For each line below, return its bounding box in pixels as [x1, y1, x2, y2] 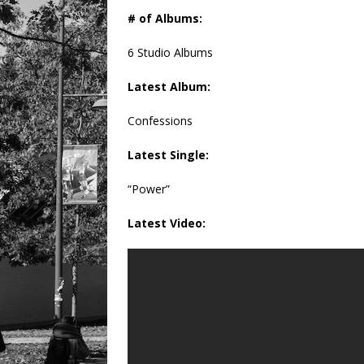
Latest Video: [128, 215, 206, 232]
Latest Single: [128, 147, 209, 163]
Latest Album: [128, 79, 210, 95]
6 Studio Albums [128, 45, 213, 61]
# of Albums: [128, 11, 202, 27]
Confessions [128, 113, 193, 129]
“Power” [128, 181, 170, 197]
